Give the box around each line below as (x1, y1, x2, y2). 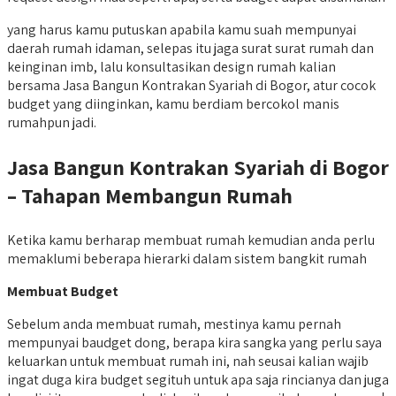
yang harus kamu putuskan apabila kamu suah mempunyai (7, 19, 356, 39)
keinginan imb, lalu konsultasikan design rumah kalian (7, 57, 336, 76)
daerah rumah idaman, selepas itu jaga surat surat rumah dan (7, 38, 374, 57)
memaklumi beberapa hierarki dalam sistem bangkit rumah (7, 248, 367, 268)
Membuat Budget (7, 281, 118, 301)
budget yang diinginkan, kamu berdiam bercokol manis (7, 94, 339, 113)
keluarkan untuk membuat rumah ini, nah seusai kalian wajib (7, 351, 369, 370)
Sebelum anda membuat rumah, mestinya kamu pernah (7, 314, 341, 333)
